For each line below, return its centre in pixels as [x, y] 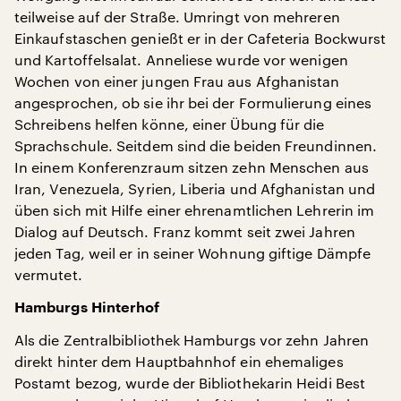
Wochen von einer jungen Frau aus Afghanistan [177, 81]
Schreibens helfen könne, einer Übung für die [170, 124]
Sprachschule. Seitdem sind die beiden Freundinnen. [196, 145]
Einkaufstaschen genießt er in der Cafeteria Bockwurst [200, 38]
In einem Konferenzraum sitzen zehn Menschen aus [192, 166]
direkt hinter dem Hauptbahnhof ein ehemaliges [179, 361]
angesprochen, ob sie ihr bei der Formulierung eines [193, 102]
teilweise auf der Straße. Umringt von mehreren [177, 16]
